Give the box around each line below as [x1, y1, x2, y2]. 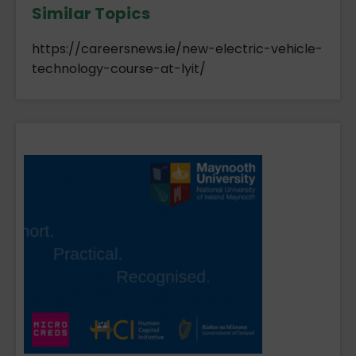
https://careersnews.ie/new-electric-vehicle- [32, 39, 323, 58]
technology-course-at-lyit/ [32, 59, 206, 78]
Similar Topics [32, 2, 150, 25]
